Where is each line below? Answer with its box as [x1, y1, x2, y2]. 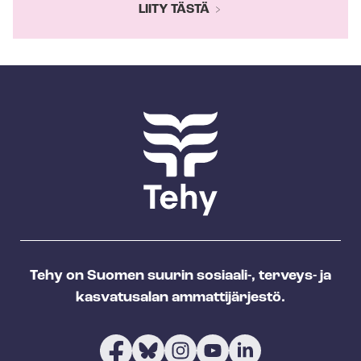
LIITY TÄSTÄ [139, 3, 210, 17]
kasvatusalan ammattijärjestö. [76, 290, 285, 306]
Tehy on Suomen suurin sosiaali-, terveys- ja [30, 268, 331, 284]
